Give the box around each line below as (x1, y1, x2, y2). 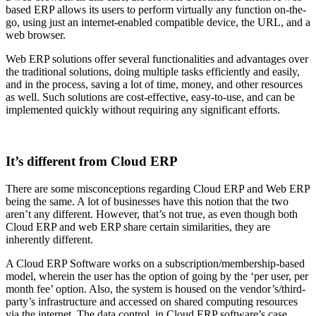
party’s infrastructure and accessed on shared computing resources (6, 295, 298, 308)
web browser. (6, 29, 66, 42)
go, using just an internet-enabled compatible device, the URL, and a (6, 16, 310, 29)
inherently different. (6, 233, 93, 245)
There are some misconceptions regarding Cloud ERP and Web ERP (6, 182, 310, 195)
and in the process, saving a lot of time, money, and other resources (6, 78, 303, 91)
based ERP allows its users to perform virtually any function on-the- (6, 4, 306, 16)
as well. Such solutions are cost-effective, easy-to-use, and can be (6, 91, 295, 104)
